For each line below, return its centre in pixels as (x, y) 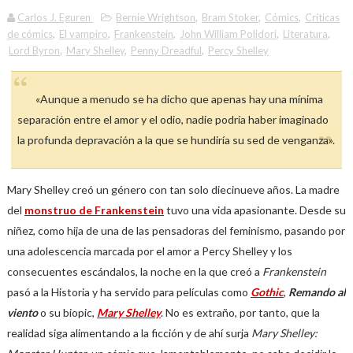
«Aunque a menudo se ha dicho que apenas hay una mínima (179, 99)
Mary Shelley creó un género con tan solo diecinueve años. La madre (173, 190)
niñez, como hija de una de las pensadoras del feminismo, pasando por (176, 230)
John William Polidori (228, 34)
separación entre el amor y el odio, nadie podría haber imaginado (173, 119)
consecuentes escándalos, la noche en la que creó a (134, 271)
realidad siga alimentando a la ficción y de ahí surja (129, 333)
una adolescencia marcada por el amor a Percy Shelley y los (149, 251)
